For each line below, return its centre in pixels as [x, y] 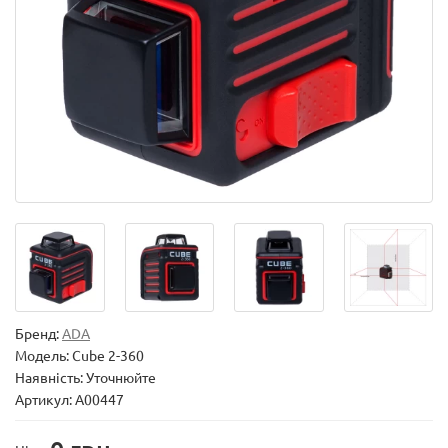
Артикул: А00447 [69, 399]
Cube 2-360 [108, 355]
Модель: [43, 355]
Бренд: [38, 333]
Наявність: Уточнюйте [85, 377]
